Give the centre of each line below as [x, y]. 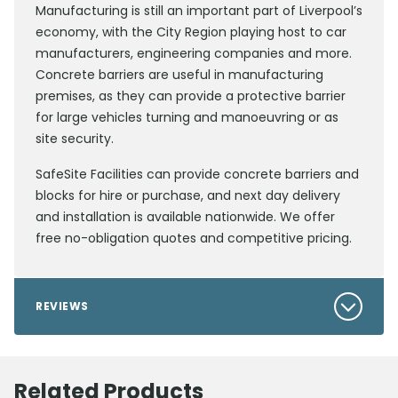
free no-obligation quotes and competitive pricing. [194, 239]
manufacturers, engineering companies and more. [194, 54]
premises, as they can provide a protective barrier [191, 96]
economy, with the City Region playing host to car [191, 32]
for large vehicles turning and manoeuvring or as [187, 118]
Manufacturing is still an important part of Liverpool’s [199, 11]
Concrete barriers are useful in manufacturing [179, 75]
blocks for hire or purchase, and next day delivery [188, 196]
